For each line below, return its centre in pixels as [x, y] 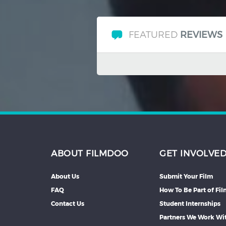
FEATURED [154, 34]
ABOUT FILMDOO [90, 153]
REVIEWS [201, 35]
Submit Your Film [186, 176]
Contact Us [68, 204]
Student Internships [190, 204]
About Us [65, 176]
